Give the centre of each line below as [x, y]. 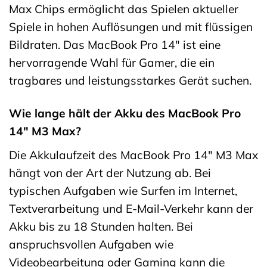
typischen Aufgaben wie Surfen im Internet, [123, 190]
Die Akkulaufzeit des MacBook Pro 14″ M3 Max [133, 155]
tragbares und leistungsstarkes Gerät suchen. [130, 81]
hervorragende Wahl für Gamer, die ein [112, 63]
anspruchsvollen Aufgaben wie [91, 244]
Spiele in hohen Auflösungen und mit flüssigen [131, 27]
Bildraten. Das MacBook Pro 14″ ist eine [115, 45]
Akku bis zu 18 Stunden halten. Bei [101, 226]
